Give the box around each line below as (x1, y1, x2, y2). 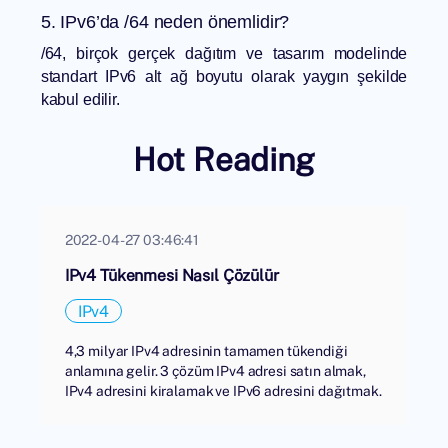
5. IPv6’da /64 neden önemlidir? (40, 12, 290, 33)
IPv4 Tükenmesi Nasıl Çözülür (64, 265, 279, 286)
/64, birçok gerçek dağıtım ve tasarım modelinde (40, 45, 408, 63)
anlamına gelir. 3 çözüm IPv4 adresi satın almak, (64, 362, 366, 380)
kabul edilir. (40, 91, 120, 109)
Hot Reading (132, 139, 316, 179)
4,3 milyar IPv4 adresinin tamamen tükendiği (64, 342, 348, 360)
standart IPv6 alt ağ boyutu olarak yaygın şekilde (40, 68, 408, 86)
